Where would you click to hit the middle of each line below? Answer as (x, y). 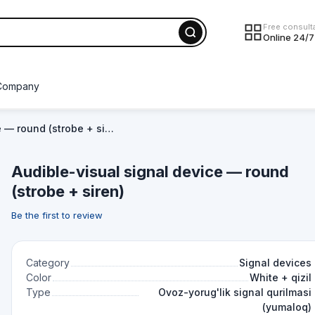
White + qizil (280, 277)
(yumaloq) (287, 307)
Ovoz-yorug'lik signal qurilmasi (234, 292)
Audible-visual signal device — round (150, 172)
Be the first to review (57, 215)
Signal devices (275, 263)
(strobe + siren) (68, 191)
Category (48, 263)
